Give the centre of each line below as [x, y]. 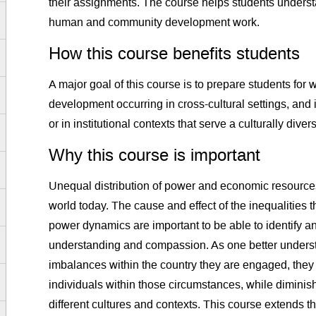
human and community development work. [154, 23]
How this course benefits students [175, 54]
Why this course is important [155, 155]
